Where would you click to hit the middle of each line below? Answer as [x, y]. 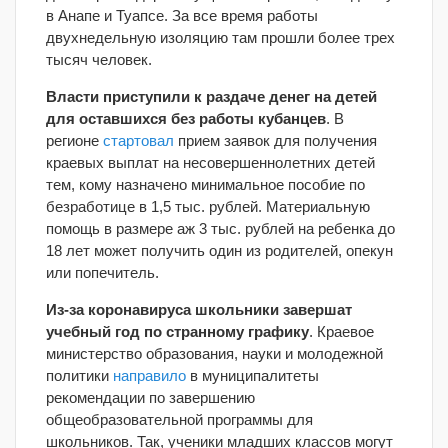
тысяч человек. [99, 59]
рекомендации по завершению [150, 397]
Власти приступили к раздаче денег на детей [211, 96]
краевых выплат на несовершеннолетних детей [210, 162]
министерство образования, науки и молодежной [214, 353]
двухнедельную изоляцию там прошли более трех [220, 37]
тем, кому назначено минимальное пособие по [205, 184]
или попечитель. [102, 272]
